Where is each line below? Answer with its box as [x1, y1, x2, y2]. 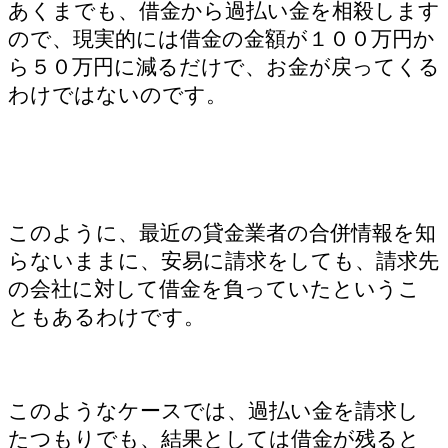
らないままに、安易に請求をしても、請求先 [8, 248, 439, 272]
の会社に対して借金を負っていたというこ [8, 276, 420, 300]
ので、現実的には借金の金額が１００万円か [8, 26, 435, 50]
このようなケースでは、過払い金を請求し [8, 398, 419, 422]
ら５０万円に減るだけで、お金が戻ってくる [8, 54, 440, 78]
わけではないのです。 [8, 82, 227, 106]
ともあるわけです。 [8, 304, 205, 328]
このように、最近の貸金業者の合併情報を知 [8, 220, 436, 244]
